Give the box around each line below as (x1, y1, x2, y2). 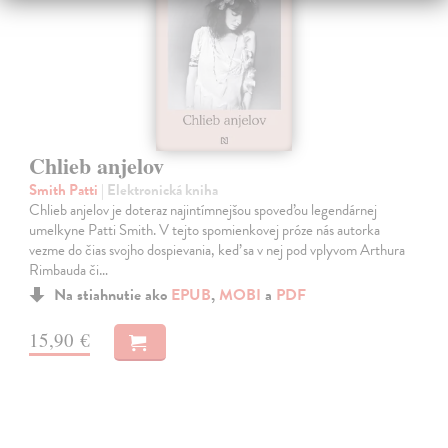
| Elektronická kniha (101, 179, 219, 202)
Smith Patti (29, 179, 102, 202)
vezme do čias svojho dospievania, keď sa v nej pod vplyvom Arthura (29, 239, 406, 262)
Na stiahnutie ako (54, 283, 172, 308)
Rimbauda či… (29, 259, 109, 282)
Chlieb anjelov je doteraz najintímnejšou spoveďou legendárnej (29, 199, 378, 222)
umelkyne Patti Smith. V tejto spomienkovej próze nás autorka (29, 219, 381, 242)
